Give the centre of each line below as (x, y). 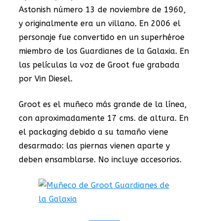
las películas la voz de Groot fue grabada (99, 65)
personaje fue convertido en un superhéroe (102, 37)
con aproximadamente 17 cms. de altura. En (104, 118)
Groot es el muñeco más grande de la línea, (103, 104)
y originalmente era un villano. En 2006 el (100, 23)
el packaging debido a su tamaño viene (93, 132)
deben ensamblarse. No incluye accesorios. (100, 159)
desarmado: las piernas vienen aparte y (94, 146)
